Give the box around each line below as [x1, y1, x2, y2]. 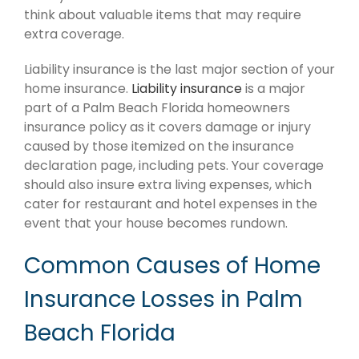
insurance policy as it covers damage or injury [24, 117, 311, 136]
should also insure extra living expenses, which [24, 175, 312, 194]
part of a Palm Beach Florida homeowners [24, 98, 290, 117]
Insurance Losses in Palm [24, 283, 303, 315]
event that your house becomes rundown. [24, 213, 288, 232]
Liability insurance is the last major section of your [24, 59, 335, 79]
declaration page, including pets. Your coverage [24, 155, 324, 175]
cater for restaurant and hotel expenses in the [24, 194, 317, 213]
